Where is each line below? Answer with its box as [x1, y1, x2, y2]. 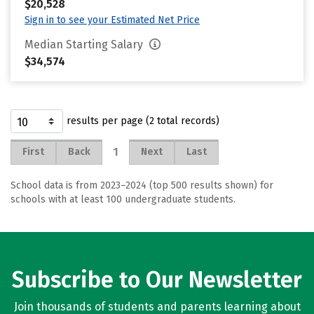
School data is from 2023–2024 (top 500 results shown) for [11, 179, 273, 191]
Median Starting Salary [25, 38, 146, 51]
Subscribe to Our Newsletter [12, 266, 302, 293]
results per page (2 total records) [67, 115, 219, 127]
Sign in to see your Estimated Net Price [25, 14, 200, 26]
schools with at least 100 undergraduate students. [11, 193, 235, 205]
